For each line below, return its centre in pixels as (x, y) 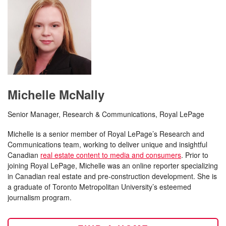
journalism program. (40, 197)
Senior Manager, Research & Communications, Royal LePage (106, 114)
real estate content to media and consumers (111, 155)
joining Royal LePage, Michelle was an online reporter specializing (113, 165)
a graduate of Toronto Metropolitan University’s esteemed (99, 187)
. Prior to (195, 155)
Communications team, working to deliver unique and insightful (107, 144)
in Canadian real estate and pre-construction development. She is (112, 176)
